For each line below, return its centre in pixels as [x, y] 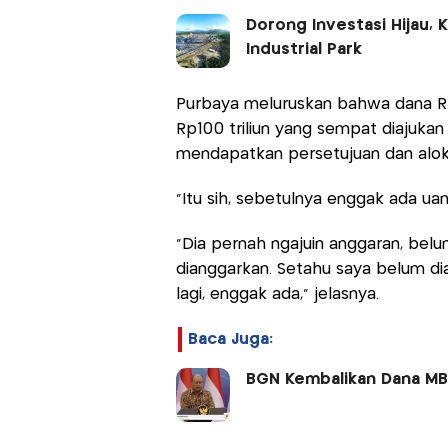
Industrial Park [303, 50]
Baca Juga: [230, 340]
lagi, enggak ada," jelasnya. [277, 295]
